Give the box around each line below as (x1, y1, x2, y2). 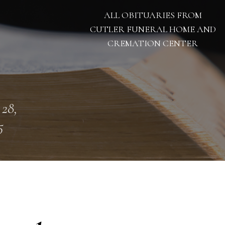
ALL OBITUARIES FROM (103, 10, 202, 21)
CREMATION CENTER (107, 38, 198, 49)
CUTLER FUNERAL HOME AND (89, 24, 216, 35)
